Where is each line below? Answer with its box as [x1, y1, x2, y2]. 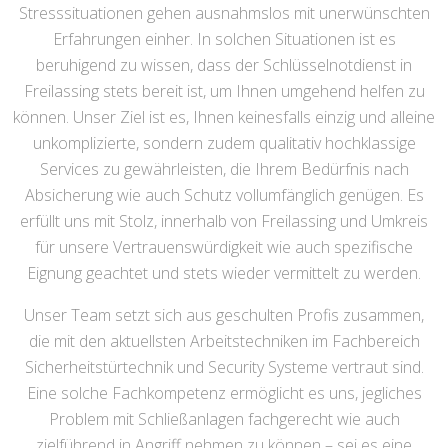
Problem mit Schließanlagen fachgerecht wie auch [48, 408, 400, 430]
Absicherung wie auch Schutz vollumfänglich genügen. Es [24, 184, 424, 206]
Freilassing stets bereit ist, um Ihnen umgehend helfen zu [23, 80, 425, 102]
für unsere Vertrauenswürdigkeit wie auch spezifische [35, 236, 413, 258]
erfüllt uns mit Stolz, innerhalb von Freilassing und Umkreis [20, 210, 428, 232]
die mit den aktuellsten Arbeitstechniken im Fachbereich [28, 330, 420, 352]
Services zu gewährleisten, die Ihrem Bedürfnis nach [39, 158, 409, 180]
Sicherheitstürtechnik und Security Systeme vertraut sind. [24, 356, 424, 378]
